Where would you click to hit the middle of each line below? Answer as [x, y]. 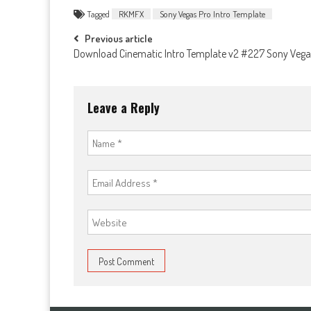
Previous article [119, 39]
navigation [113, 71]
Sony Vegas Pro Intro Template [212, 14]
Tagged [99, 14]
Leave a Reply [124, 108]
